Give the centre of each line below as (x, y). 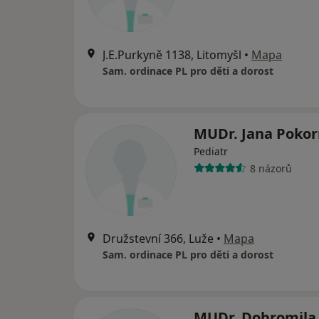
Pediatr (211, 151)
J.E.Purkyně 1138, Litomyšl (172, 55)
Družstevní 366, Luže (158, 239)
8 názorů (271, 168)
